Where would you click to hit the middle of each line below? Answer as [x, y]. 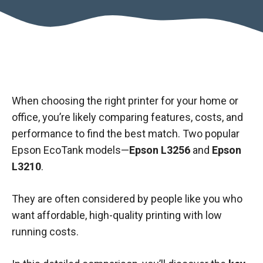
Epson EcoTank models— [70, 150]
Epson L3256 [160, 150]
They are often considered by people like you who [127, 199]
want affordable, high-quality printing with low [117, 215]
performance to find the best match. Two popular [126, 134]
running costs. [45, 232]
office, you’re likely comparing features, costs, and [127, 117]
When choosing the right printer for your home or [125, 101]
